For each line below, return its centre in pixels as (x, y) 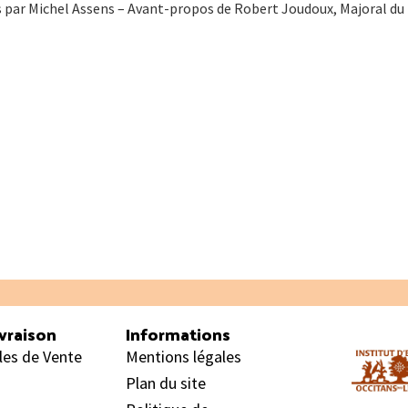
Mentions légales (183, 356)
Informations (178, 333)
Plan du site (165, 382)
